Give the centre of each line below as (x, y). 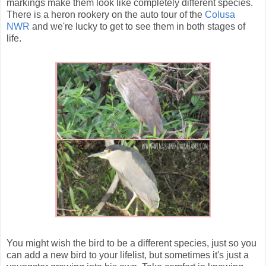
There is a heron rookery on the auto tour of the (106, 15)
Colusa (220, 15)
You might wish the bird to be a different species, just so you (132, 243)
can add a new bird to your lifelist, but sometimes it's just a (128, 255)
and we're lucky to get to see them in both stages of (137, 27)
